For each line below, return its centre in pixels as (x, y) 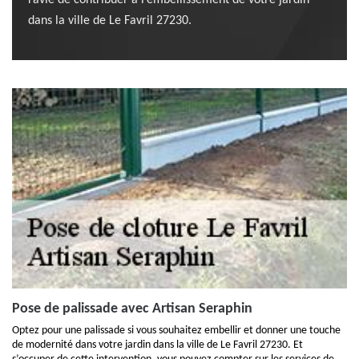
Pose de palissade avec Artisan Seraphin (132, 309)
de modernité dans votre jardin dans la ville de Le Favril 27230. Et (157, 345)
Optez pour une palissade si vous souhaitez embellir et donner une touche (176, 331)
